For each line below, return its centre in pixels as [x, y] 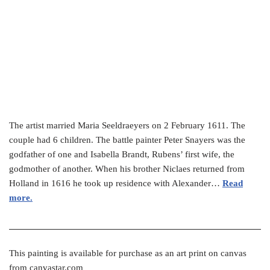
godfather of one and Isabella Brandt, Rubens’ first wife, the [122, 155]
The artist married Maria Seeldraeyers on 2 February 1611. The [127, 126]
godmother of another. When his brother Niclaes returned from [127, 169]
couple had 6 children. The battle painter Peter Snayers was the [127, 140]
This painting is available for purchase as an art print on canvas [128, 253]
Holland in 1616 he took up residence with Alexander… [116, 184]
